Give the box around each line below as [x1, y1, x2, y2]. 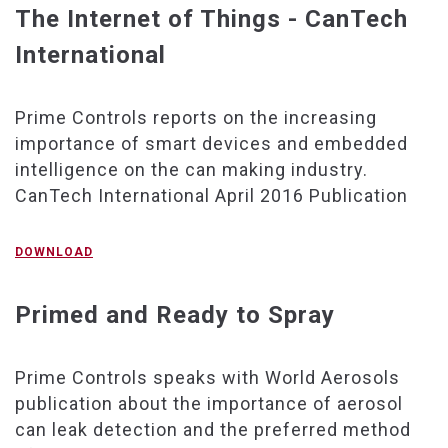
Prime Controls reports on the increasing [15, 106, 377, 128]
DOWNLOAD [15, 244, 93, 259]
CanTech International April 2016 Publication [15, 184, 413, 206]
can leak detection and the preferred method [15, 418, 411, 440]
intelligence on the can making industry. [15, 158, 368, 180]
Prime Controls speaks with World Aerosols [15, 366, 400, 388]
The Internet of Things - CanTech [15, 4, 408, 33]
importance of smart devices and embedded [15, 132, 408, 154]
